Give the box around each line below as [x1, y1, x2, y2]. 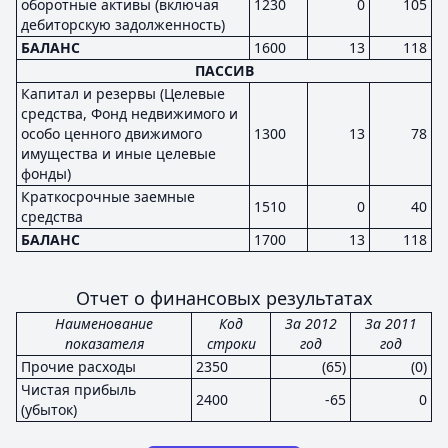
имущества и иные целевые [21, 144, 216, 163]
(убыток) [21, 400, 77, 419]
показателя [64, 334, 144, 353]
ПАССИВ [194, 61, 254, 80]
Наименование [55, 314, 153, 333]
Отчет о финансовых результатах [75, 286, 373, 310]
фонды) [21, 164, 71, 183]
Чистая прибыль [21, 380, 136, 399]
